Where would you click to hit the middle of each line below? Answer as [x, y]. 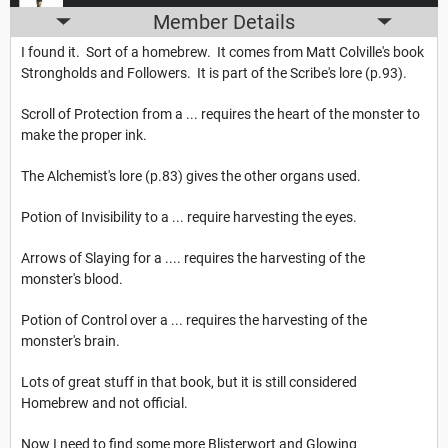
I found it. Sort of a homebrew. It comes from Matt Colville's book [222, 51]
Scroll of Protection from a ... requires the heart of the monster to [220, 113]
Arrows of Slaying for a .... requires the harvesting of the [193, 257]
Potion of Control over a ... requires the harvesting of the [194, 319]
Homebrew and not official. [104, 402]
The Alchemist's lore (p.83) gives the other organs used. [191, 175]
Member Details [224, 21]
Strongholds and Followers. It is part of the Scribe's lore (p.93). [214, 72]
